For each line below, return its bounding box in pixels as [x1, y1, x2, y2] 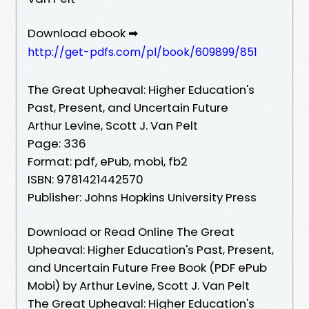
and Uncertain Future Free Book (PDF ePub [28, 259, 267, 276]
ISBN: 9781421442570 [28, 170, 143, 188]
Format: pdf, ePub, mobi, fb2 [28, 152, 188, 170]
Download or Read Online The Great [28, 223, 235, 240]
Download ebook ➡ [28, 24, 138, 41]
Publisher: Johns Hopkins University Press [28, 188, 257, 206]
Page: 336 [28, 134, 86, 152]
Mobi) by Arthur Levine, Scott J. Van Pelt [28, 277, 250, 294]
